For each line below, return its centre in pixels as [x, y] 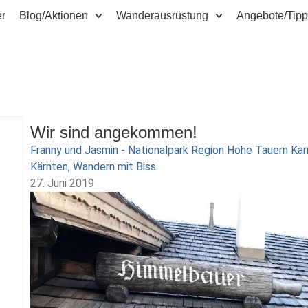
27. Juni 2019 [62, 183]
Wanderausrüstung [163, 15]
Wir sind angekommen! [113, 132]
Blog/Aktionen [54, 15]
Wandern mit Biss [114, 167]
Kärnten [49, 167]
